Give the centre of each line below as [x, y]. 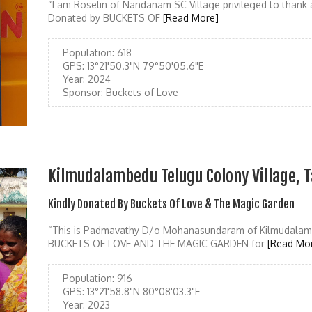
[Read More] [191, 18]
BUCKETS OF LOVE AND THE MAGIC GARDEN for [158, 244]
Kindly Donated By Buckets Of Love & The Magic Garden [171, 204]
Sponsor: [83, 92]
